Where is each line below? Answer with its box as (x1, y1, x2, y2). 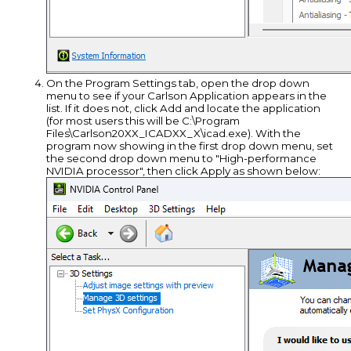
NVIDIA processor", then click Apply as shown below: (46, 165, 321, 178)
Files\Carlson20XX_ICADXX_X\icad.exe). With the (46, 127, 302, 140)
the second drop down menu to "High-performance (46, 152, 317, 165)
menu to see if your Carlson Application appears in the (46, 89, 327, 103)
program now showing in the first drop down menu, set (46, 139, 334, 153)
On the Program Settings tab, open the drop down (46, 77, 310, 90)
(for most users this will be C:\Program (46, 114, 241, 128)
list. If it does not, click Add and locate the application (46, 102, 321, 115)
